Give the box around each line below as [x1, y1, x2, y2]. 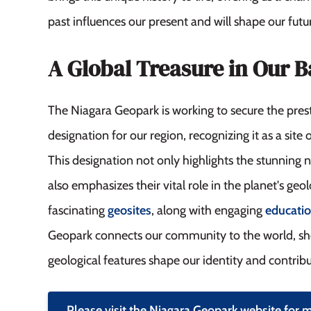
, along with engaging [151, 202, 265, 218]
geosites [107, 202, 151, 218]
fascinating [47, 202, 108, 218]
